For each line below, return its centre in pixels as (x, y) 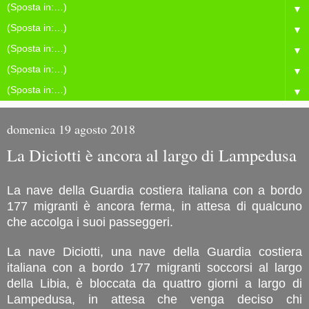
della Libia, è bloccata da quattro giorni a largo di (154, 283)
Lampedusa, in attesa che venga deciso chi (154, 299)
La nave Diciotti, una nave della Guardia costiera (154, 251)
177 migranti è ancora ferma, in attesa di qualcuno (154, 206)
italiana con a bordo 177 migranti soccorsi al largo (154, 267)
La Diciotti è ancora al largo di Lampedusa (152, 155)
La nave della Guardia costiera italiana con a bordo (154, 190)
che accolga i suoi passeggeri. (90, 222)
